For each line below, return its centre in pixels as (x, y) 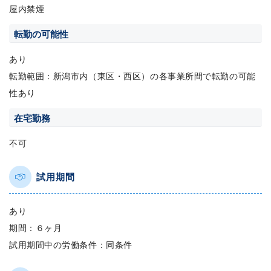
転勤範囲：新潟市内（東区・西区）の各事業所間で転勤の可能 (132, 76)
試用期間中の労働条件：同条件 (71, 245)
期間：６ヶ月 (36, 228)
